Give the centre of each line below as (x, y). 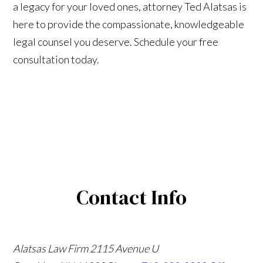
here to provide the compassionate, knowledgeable (129, 24)
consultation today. (56, 59)
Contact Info (131, 197)
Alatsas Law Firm (51, 248)
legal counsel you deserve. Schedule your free (116, 41)
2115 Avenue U (124, 248)
